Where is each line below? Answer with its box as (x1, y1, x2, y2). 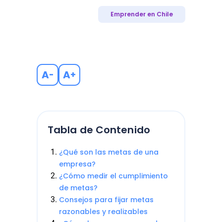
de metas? (59, 183, 98, 193)
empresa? (59, 159, 96, 169)
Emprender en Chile (111, 10, 173, 18)
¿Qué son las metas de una (59, 147, 159, 157)
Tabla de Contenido (48, 123, 150, 137)
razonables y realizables (59, 207, 148, 217)
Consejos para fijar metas (59, 195, 154, 205)
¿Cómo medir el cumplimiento (59, 171, 168, 181)
